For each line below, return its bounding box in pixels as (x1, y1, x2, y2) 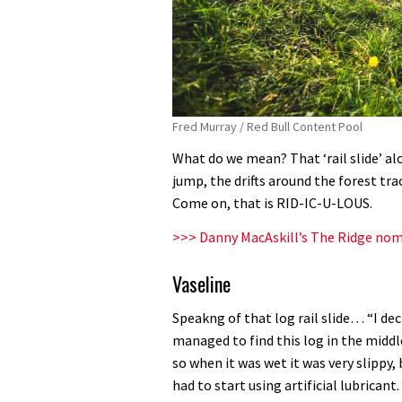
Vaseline (172, 268, 231, 298)
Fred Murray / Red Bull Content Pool (172, 118, 363, 135)
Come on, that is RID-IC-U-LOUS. (172, 194, 372, 213)
